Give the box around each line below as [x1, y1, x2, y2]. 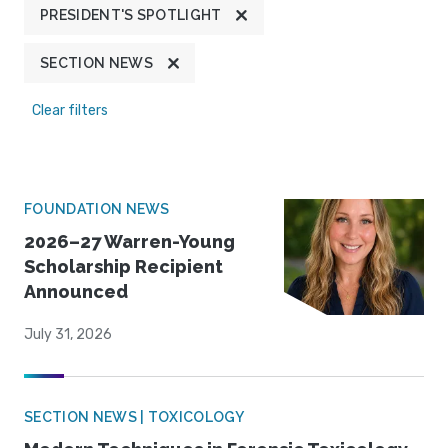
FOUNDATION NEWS [24, 201, 170, 218]
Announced [24, 281, 128, 303]
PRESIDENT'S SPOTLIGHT [40, 7, 222, 24]
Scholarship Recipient [24, 256, 223, 278]
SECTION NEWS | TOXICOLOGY [24, 409, 244, 426]
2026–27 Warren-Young [24, 231, 235, 253]
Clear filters [32, 102, 108, 120]
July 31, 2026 [24, 326, 112, 344]
